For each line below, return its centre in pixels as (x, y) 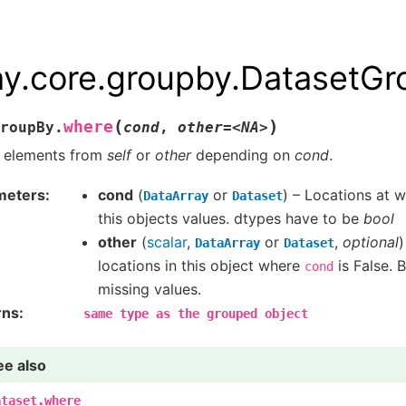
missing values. (150, 290)
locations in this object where (201, 266)
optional (371, 242)
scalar (167, 242)
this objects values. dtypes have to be (231, 219)
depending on (243, 155)
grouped (232, 314)
